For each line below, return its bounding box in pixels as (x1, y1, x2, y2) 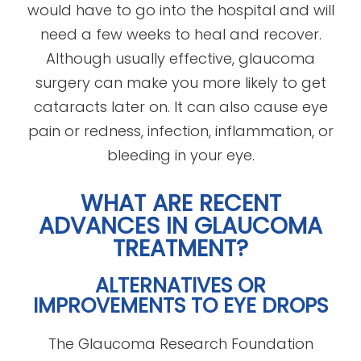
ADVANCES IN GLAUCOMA (39, 209, 322, 242)
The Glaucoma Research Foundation (48, 333, 313, 354)
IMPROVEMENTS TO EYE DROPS (33, 291, 328, 320)
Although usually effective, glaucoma (46, 48, 315, 68)
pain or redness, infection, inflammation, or (27, 120, 334, 141)
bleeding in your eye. (106, 144, 255, 165)
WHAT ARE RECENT (80, 186, 281, 219)
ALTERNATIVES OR (95, 271, 266, 300)
